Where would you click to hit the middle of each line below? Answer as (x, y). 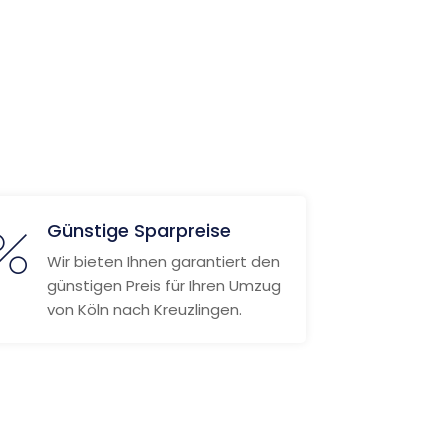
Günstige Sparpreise (138, 230)
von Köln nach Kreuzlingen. (144, 309)
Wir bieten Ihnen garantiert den (163, 261)
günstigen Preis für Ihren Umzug (163, 285)
